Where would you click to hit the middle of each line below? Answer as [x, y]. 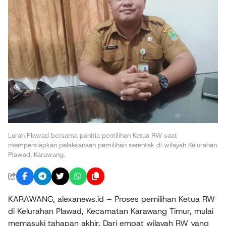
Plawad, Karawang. [37, 154]
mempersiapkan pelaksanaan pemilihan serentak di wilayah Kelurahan [112, 145]
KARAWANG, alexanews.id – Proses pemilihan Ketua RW [111, 199]
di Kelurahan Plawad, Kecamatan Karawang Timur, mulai [111, 211]
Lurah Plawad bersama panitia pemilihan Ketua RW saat [93, 135]
